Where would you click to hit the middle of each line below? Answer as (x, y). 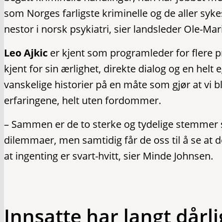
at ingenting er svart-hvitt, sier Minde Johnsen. (109, 156)
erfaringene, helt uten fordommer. (83, 100)
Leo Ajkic (26, 53)
